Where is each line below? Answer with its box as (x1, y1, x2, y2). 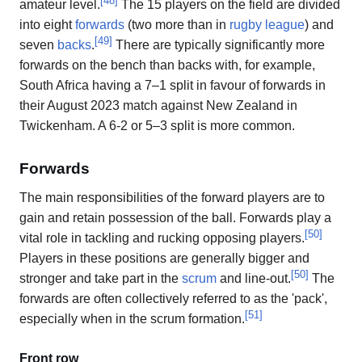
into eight (19, 18, 75, 32)
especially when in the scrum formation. (19, 311, 245, 326)
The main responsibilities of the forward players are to (19, 190, 325, 204)
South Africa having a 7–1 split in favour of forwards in (19, 78, 326, 93)
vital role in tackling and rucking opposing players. (19, 230, 305, 245)
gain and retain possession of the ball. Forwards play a (19, 210, 331, 225)
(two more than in (124, 18, 229, 32)
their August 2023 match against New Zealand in (19, 99, 297, 113)
